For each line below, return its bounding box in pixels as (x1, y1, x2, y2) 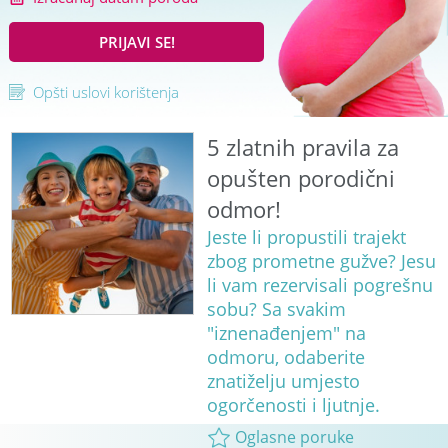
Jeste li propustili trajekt (206, 225, 406, 250)
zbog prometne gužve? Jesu (206, 249, 436, 274)
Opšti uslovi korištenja (32, 82, 179, 103)
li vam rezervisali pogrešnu (206, 273, 433, 298)
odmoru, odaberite (206, 345, 365, 370)
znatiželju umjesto (206, 369, 360, 394)
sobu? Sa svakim (206, 297, 346, 322)
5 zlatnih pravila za (206, 132, 399, 164)
